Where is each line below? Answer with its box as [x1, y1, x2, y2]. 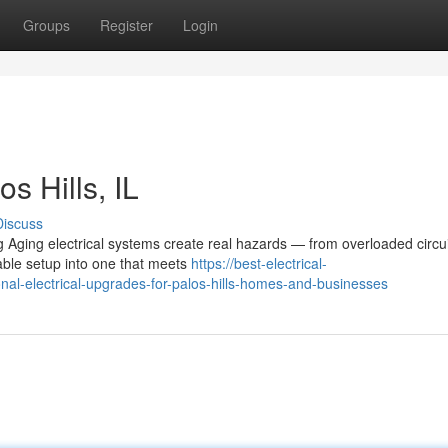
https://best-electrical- [191, 253, 327, 273]
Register [100, 15, 153, 35]
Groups [23, 15, 70, 35]
